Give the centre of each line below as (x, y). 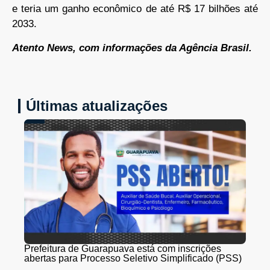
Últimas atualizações (97, 106)
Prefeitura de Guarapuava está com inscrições (123, 249)
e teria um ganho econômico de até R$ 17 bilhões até (135, 9)
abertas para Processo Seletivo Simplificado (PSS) (133, 259)
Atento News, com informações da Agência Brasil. (132, 48)
